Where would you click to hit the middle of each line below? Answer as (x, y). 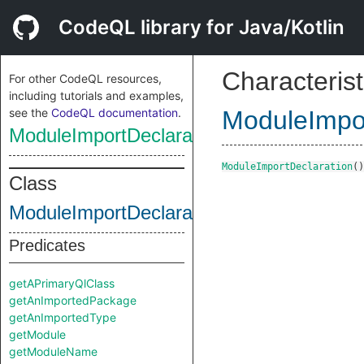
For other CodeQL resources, (85, 78)
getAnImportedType (63, 317)
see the (30, 113)
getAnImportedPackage (73, 300)
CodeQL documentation (115, 113)
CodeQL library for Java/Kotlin (201, 27)
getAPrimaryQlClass (62, 283)
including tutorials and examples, (96, 95)
